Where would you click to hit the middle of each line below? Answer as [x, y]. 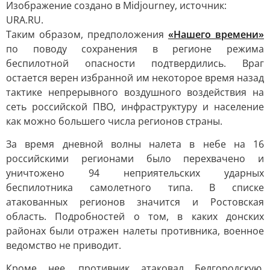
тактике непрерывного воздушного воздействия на [135, 92]
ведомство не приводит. [64, 245]
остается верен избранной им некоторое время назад [135, 78]
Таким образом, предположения [87, 34]
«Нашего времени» [216, 34]
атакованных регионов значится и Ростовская [135, 202]
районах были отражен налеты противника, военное [135, 231]
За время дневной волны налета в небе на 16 [135, 144]
